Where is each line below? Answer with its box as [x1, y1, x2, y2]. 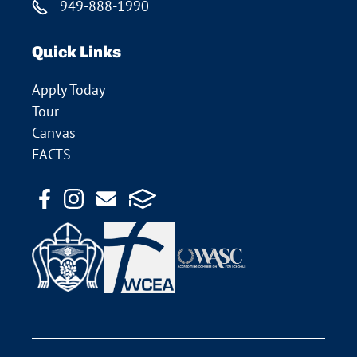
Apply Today [32, 80, 105, 99]
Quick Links [32, 41, 121, 61]
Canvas [32, 123, 76, 142]
